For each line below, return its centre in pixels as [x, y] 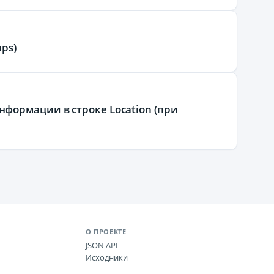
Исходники [107, 257]
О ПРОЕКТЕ [106, 231]
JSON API [102, 245]
